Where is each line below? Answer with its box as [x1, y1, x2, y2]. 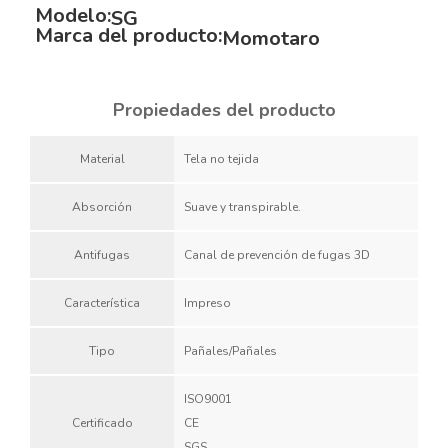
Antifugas [74, 247, 130, 264]
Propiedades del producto [112, 98, 336, 123]
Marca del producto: [35, 22, 222, 50]
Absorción [72, 199, 132, 216]
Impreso [184, 295, 231, 312]
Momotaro [222, 25, 320, 53]
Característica [64, 295, 140, 312]
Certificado [71, 415, 133, 432]
